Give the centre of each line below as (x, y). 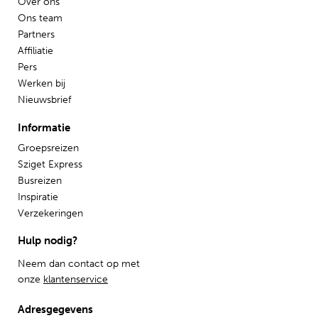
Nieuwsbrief (44, 100)
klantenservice (76, 279)
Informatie (44, 127)
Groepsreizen (48, 148)
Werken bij (42, 84)
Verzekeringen (50, 213)
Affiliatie (35, 51)
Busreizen (40, 180)
